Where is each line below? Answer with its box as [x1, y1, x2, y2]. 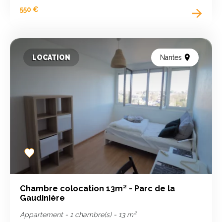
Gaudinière [20, 193, 65, 203]
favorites [21, 160, 48, 168]
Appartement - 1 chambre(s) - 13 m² [20, 210, 136, 219]
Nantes [160, 54, 182, 62]
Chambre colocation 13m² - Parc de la [20, 183, 175, 193]
